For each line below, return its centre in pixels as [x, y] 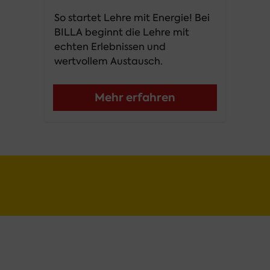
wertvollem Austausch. [108, 61]
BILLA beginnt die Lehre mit [122, 32]
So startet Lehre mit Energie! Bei [132, 18]
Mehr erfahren [135, 97]
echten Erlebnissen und [110, 47]
